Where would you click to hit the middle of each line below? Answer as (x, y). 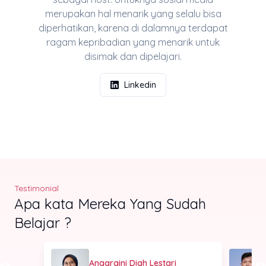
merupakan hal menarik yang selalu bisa (133, 13)
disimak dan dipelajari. (133, 56)
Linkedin (140, 85)
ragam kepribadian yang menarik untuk (133, 42)
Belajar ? (43, 222)
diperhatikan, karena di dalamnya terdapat (133, 28)
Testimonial (37, 188)
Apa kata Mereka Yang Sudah (110, 203)
